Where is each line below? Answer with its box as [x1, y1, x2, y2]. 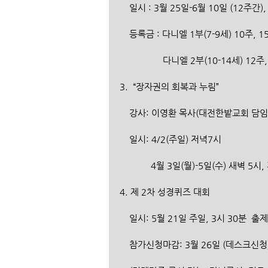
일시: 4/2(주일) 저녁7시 [129, 133, 221, 144]
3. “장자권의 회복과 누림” [120, 81, 219, 92]
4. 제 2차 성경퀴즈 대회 [120, 186, 210, 197]
